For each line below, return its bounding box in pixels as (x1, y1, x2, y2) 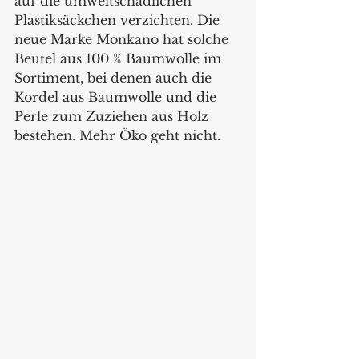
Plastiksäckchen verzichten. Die (14, 12, 224, 29)
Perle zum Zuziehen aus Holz (14, 108, 212, 125)
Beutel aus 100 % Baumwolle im (14, 50, 225, 67)
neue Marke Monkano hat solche (14, 31, 232, 48)
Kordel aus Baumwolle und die (14, 89, 220, 106)
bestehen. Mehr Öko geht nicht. (14, 127, 220, 144)
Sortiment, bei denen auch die (14, 70, 216, 87)
